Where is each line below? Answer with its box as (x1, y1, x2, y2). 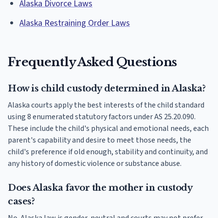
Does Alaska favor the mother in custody (8, 182, 192, 194)
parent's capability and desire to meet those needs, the (8, 135, 191, 146)
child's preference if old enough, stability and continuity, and (8, 146, 208, 158)
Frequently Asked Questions (8, 55, 177, 70)
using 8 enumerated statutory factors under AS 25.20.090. (8, 111, 196, 123)
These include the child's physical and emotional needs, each (8, 123, 209, 134)
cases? (8, 196, 35, 207)
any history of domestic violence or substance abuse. (8, 158, 182, 169)
